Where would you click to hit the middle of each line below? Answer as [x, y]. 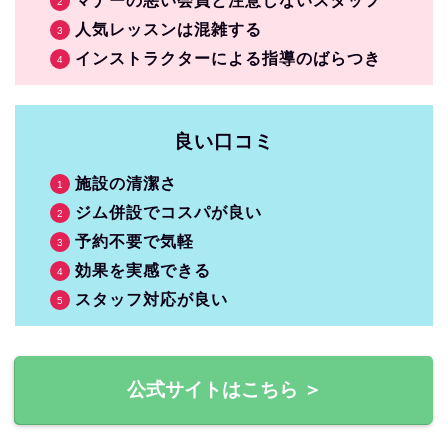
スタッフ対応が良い [151, 300]
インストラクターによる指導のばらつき [228, 59]
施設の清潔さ [126, 184]
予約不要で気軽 [134, 242]
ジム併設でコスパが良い [168, 213]
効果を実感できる [143, 271]
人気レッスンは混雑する [168, 30]
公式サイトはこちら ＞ [224, 390]
